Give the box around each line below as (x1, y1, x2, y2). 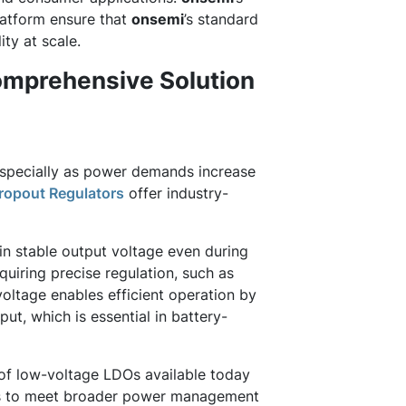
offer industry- (124, 184, 228, 202)
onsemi (131, 10, 184, 28)
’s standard (184, 10, 258, 28)
